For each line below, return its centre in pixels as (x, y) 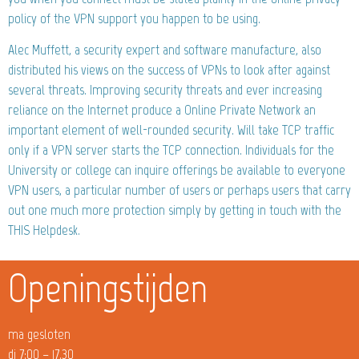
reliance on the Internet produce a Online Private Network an (162, 109)
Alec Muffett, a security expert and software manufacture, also (165, 49)
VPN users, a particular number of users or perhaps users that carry (179, 190)
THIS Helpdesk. (44, 230)
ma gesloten (39, 334)
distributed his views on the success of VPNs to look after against (169, 69)
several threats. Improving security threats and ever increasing (165, 89)
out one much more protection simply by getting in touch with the (175, 210)
